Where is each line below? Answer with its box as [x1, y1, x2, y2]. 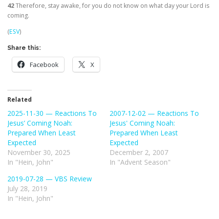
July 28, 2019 [7, 183, 47, 193]
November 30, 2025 [7, 147, 70, 157]
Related [7, 95, 32, 104]
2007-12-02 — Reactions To [109, 108, 199, 118]
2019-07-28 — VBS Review [7, 174, 92, 183]
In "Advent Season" [109, 157, 171, 167]
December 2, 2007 [109, 147, 168, 157]
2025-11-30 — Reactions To [7, 108, 97, 118]
